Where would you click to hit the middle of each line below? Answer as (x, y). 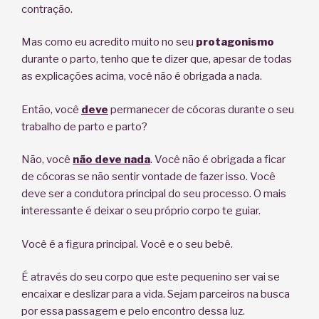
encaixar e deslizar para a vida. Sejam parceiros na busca (156, 294)
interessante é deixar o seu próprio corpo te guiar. (141, 211)
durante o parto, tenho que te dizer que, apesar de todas (157, 59)
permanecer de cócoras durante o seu (201, 109)
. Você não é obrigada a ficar (218, 160)
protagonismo (235, 42)
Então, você (51, 109)
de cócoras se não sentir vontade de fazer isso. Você (148, 177)
